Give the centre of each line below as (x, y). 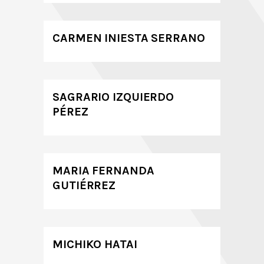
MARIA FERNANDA (103, 171)
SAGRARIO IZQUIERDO (113, 97)
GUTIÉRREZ (84, 185)
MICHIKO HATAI (95, 244)
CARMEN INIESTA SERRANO (129, 38)
